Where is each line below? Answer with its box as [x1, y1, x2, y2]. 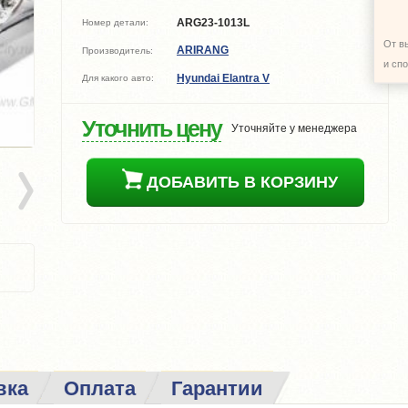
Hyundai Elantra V [177, 71, 270, 85]
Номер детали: [82, 17, 148, 28]
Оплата [64, 377, 136, 400]
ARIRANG [177, 44, 229, 57]
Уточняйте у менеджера [231, 121, 357, 135]
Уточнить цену [82, 115, 221, 141]
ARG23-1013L [177, 16, 250, 30]
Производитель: [82, 45, 153, 56]
